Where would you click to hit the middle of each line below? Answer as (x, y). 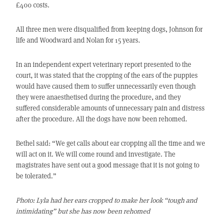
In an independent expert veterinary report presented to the (103, 64)
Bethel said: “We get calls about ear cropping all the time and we (110, 143)
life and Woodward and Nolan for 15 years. (78, 40)
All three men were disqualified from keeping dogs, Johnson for (109, 29)
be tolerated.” (36, 176)
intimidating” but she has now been (69, 211)
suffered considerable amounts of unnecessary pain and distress (110, 108)
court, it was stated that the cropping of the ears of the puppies (107, 75)
